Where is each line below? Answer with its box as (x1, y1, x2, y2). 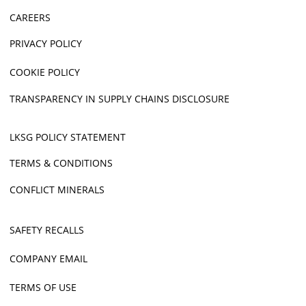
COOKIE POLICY (10, 66, 80, 79)
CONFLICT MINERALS (10, 182, 105, 196)
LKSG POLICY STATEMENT (10, 130, 126, 143)
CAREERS (10, 10, 51, 24)
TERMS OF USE (10, 281, 76, 294)
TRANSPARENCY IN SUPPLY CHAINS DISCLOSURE (10, 92, 229, 105)
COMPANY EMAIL (10, 252, 87, 266)
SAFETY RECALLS (10, 223, 84, 237)
